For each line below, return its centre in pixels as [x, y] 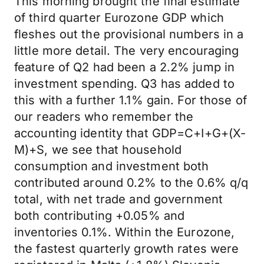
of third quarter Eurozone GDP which [119, 18]
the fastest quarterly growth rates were [127, 249]
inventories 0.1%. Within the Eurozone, [125, 232]
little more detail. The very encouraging [127, 51]
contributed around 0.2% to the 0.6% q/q [131, 183]
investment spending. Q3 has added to [125, 84]
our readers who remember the [104, 117]
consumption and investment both [112, 166]
